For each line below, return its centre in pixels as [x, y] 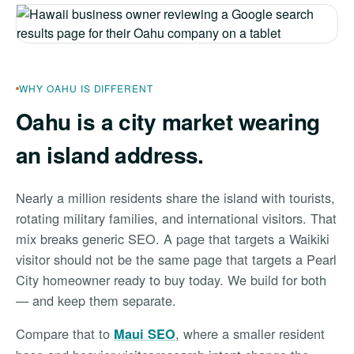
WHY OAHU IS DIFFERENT [87, 88]
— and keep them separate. [96, 300]
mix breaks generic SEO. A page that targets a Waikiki [173, 239]
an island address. [110, 154]
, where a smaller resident [250, 333]
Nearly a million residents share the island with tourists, [175, 198]
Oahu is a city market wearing [168, 121]
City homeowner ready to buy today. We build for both [171, 280]
